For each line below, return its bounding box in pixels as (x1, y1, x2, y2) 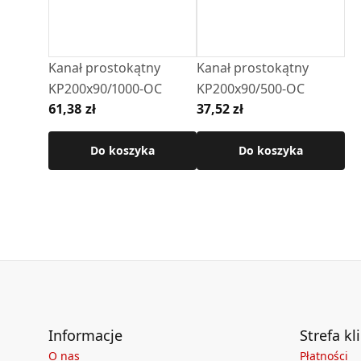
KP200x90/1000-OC (48, 79, 162, 98)
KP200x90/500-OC (197, 79, 305, 98)
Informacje (48, 325, 122, 345)
